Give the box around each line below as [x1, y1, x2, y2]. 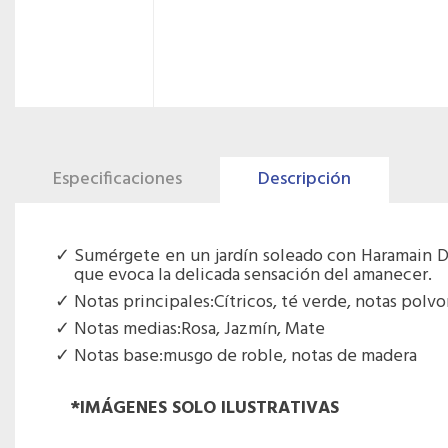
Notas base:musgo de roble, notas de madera [74, 342, 417, 371]
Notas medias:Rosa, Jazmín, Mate [74, 315, 325, 344]
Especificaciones [53, 165, 182, 194]
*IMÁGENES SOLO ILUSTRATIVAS [70, 394, 339, 423]
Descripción [258, 165, 351, 194]
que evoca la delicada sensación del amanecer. [74, 261, 432, 290]
